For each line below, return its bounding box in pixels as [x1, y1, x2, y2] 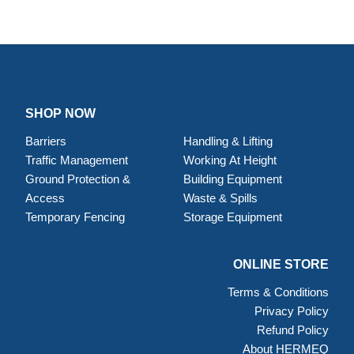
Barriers [24, 134, 66, 149]
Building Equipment [183, 172, 285, 186]
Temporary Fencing [24, 210, 125, 224]
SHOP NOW [24, 107, 96, 121]
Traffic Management [24, 153, 128, 168]
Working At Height [183, 153, 277, 168]
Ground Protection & [24, 172, 130, 186]
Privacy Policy [254, 304, 330, 318]
